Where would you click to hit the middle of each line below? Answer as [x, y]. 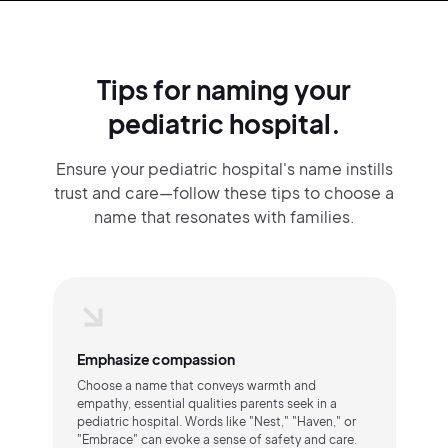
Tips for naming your [224, 89]
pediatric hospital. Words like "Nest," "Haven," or [216, 421]
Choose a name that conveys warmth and [196, 385]
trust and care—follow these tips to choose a [224, 192]
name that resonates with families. [224, 216]
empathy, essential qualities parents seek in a [206, 403]
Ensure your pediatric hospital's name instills [224, 168]
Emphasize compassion [155, 359]
